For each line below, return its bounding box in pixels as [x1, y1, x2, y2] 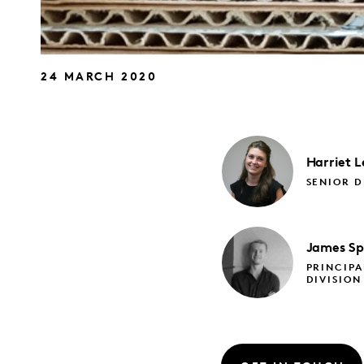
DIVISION [305, 275, 362, 285]
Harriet [305, 157, 351, 171]
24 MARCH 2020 [41, 71, 158, 84]
